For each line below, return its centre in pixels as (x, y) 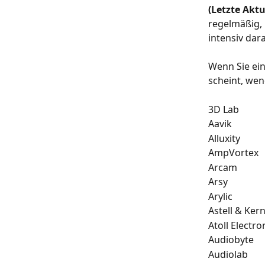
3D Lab (224, 109)
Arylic (220, 196)
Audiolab (228, 254)
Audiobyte (231, 240)
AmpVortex (233, 153)
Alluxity (224, 138)
